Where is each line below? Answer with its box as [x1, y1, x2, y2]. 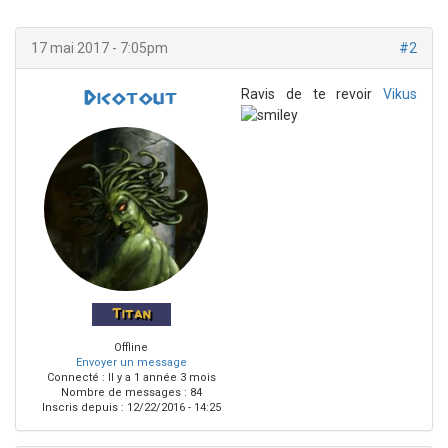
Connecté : [46, 371, 105, 384]
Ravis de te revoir [241, 86, 383, 102]
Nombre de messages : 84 [60, 386, 202, 399]
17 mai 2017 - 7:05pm [31, 40, 168, 56]
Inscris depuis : [41, 401, 124, 414]
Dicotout [84, 88, 178, 109]
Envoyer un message [75, 356, 187, 369]
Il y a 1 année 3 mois [104, 371, 216, 384]
